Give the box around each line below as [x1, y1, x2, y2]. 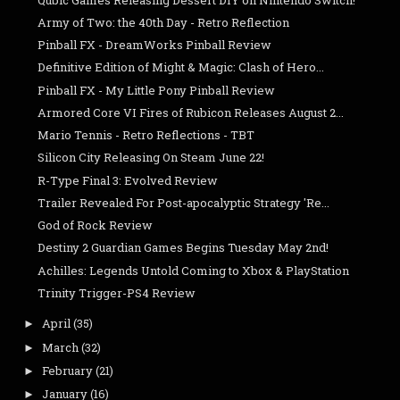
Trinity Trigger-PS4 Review [37, 284, 196, 301]
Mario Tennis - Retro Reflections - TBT [37, 127, 255, 144]
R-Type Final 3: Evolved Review [37, 171, 219, 188]
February [41, 362, 93, 379]
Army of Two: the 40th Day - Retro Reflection [37, 13, 290, 30]
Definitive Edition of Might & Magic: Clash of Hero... [37, 59, 325, 76]
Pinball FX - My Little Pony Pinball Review [37, 81, 276, 98]
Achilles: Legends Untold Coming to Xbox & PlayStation [37, 262, 350, 279]
